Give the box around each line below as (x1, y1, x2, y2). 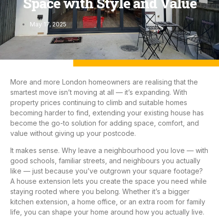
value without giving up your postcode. (10, 129, 136, 137)
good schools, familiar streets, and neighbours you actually (10, 156, 200, 165)
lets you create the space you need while (70, 177, 207, 186)
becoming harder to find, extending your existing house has (10, 109, 204, 117)
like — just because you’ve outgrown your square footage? (10, 167, 203, 175)
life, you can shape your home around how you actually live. (10, 208, 204, 217)
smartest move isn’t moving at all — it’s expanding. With (10, 88, 187, 96)
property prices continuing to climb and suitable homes (10, 98, 187, 107)
